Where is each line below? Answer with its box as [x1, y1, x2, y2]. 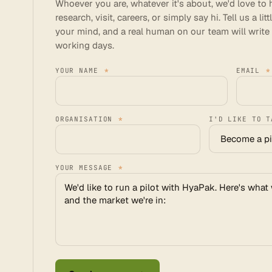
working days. [55, 39, 114, 51]
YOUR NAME [55, 66, 103, 75]
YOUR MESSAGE [55, 163, 118, 172]
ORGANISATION [55, 115, 118, 123]
